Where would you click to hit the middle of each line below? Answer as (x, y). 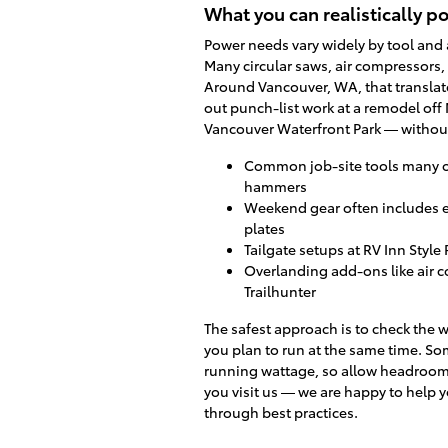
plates (264, 227)
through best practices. (281, 411)
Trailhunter (280, 290)
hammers (275, 185)
